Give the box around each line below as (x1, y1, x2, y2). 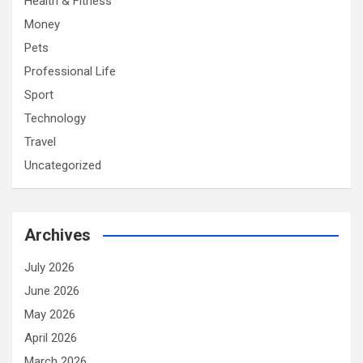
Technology (24, 110, 86, 126)
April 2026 (24, 330, 77, 345)
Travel (24, 134, 56, 149)
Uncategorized (24, 157, 101, 173)
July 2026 (24, 259, 75, 275)
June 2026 (24, 283, 79, 298)
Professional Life (24, 63, 116, 79)
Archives (24, 224, 91, 245)
